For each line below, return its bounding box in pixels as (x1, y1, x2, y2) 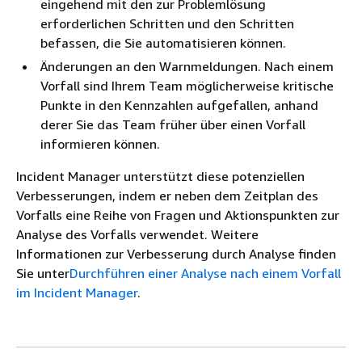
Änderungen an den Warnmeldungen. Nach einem (40, 57, 334, 74)
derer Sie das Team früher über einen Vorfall (40, 116, 305, 133)
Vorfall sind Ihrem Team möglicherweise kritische (40, 77, 334, 94)
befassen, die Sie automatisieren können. (40, 34, 286, 51)
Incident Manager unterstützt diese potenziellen (16, 167, 305, 184)
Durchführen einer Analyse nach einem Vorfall (69, 264, 341, 281)
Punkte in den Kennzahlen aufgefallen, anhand (40, 96, 318, 113)
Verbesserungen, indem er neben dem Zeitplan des (16, 187, 318, 204)
